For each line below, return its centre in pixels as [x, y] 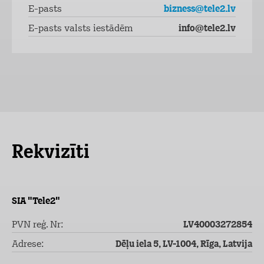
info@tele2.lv [207, 29]
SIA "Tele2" [36, 202]
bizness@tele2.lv [200, 9]
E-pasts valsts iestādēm [80, 29]
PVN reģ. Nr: [37, 225]
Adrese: [28, 245]
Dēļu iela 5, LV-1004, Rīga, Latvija [184, 245]
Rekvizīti [51, 153]
